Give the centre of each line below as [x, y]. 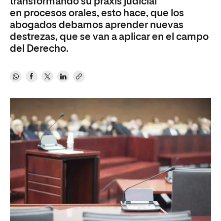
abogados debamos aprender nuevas [97, 25]
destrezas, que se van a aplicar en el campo [109, 37]
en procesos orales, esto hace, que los [97, 13]
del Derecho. [39, 49]
